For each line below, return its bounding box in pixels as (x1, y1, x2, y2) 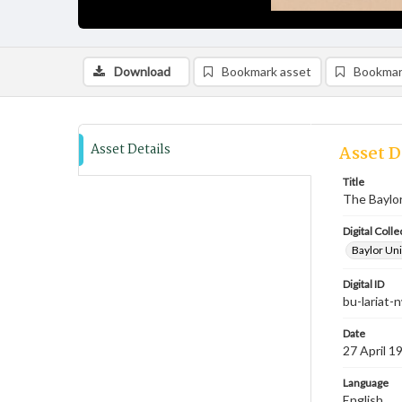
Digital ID (343, 277, 384, 291)
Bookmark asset (222, 64, 311, 79)
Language (343, 376, 389, 389)
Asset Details (91, 139, 170, 161)
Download (114, 64, 170, 79)
